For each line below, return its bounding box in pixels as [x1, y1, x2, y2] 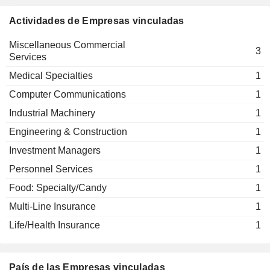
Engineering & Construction [9, 127, 127, 137]
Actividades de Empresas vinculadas [9, 16, 184, 26]
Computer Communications [9, 89, 126, 99]
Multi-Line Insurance [9, 201, 96, 212]
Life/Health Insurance [9, 220, 100, 230]
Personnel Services [9, 164, 93, 174]
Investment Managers [9, 145, 101, 155]
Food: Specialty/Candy [9, 183, 107, 193]
